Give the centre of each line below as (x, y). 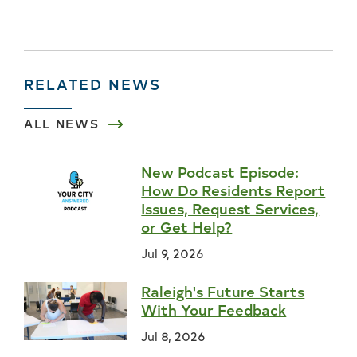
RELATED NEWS (92, 84)
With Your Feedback (214, 310)
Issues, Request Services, (230, 208)
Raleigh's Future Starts (223, 291)
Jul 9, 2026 (173, 253)
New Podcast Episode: (220, 172)
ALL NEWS (62, 124)
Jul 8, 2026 (173, 336)
